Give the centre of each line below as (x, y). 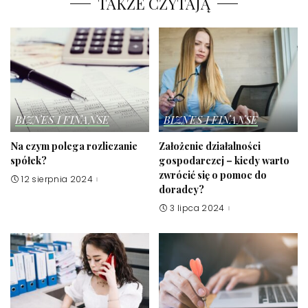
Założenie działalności (210, 145)
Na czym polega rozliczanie (74, 145)
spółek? (29, 160)
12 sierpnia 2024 (57, 179)
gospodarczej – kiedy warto (224, 160)
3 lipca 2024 (197, 208)
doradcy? (181, 189)
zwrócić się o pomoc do (213, 174)
